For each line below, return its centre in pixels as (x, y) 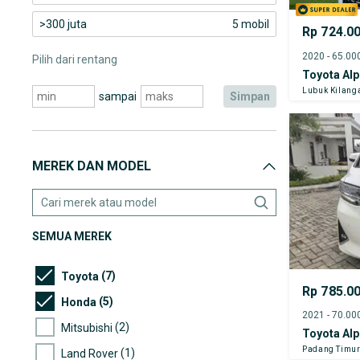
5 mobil (251, 24)
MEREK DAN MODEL (92, 166)
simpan (254, 96)
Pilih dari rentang (75, 59)
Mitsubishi (87, 327)
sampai (117, 96)
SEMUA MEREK (72, 236)
